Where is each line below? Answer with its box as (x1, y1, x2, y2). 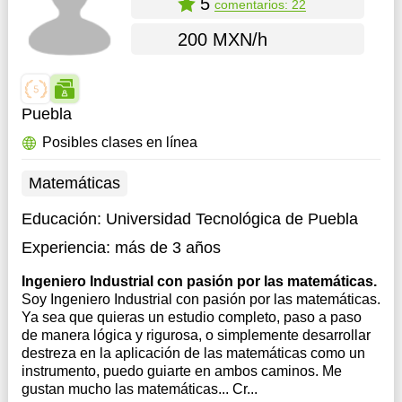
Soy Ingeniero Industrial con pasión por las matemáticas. (21, 292, 380, 307)
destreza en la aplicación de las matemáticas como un (21, 345, 365, 361)
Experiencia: (21, 239, 110, 257)
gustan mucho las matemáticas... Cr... (21, 381, 258, 397)
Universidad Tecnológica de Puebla (105, 210, 358, 228)
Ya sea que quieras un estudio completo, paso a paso (21, 310, 362, 325)
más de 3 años (114, 239, 221, 257)
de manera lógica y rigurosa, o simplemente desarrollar (21, 328, 371, 343)
